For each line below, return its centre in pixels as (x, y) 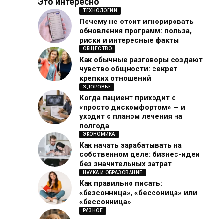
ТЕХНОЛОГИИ (100, 11)
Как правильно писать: (121, 184)
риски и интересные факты (129, 40)
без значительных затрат (126, 164)
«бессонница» (105, 202)
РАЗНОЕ (93, 211)
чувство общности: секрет (129, 69)
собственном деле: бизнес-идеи (140, 155)
